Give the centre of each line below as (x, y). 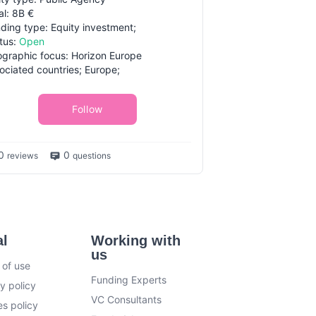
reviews (23, 156)
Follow (87, 109)
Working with (136, 241)
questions (92, 156)
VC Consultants (127, 299)
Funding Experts (129, 280)
